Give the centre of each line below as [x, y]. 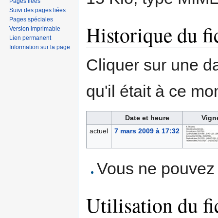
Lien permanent [30, 38]
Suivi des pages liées [38, 10]
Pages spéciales [31, 19]
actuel [99, 131]
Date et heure [147, 118]
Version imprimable [35, 28]
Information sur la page [40, 47]
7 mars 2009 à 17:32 [147, 131]
